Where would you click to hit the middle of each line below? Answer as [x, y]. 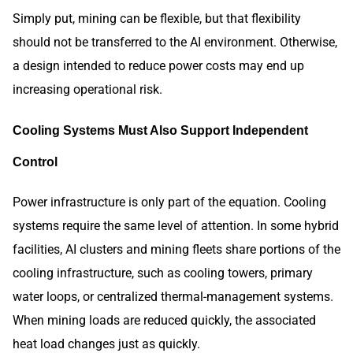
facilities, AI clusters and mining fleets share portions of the [176, 249]
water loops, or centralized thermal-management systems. [173, 296]
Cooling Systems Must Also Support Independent [160, 130]
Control [35, 162]
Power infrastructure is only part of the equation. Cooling [169, 202]
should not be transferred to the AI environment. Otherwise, [175, 43]
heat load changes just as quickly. [106, 344]
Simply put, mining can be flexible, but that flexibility [157, 19]
